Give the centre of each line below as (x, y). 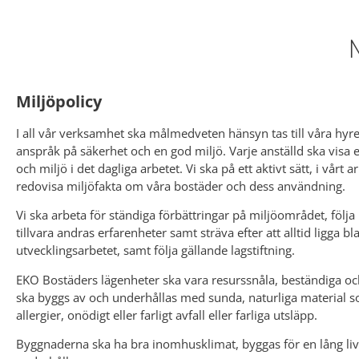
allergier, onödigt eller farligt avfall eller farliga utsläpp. (167, 315)
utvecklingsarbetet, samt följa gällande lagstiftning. (155, 250)
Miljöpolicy (59, 101)
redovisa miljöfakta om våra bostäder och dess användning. (181, 186)
